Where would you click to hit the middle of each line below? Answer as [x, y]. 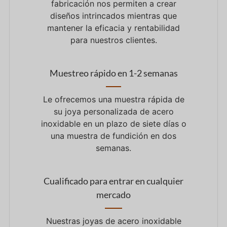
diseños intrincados [89, 16]
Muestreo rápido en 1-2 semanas [113, 73]
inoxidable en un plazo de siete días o [113, 124]
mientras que [152, 16]
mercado [113, 195]
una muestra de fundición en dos [113, 136]
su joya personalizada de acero [113, 112]
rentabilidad [156, 28]
